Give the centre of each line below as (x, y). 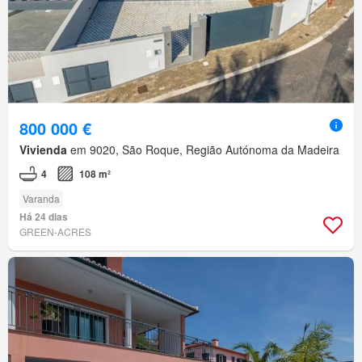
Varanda (41, 199)
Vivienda (43, 150)
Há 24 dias (44, 217)
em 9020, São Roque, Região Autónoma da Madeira (203, 150)
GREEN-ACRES (55, 232)
